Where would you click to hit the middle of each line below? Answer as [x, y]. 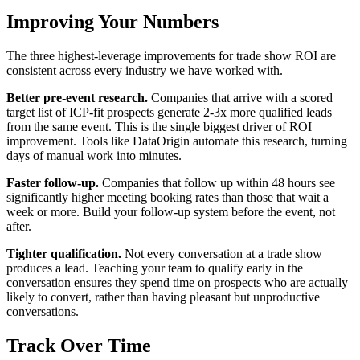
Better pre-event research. [77, 97]
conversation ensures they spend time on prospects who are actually [177, 282]
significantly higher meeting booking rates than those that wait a [168, 197]
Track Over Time [79, 345]
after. [19, 226]
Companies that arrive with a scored [240, 97]
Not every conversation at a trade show [222, 253]
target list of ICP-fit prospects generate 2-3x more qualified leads [169, 112]
